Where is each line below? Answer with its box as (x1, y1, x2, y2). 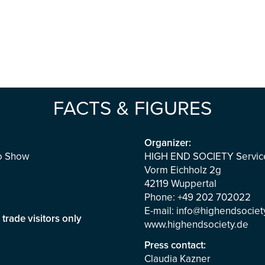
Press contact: (144, 239, 206, 251)
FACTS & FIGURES (53, 97, 212, 121)
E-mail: (144, 205, 176, 217)
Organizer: (144, 137, 191, 149)
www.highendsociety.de (144, 218, 248, 231)
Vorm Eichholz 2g (144, 164, 221, 176)
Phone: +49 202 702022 (144, 191, 251, 203)
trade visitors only (2, 212, 82, 225)
